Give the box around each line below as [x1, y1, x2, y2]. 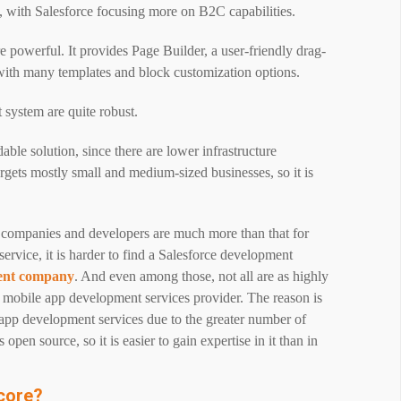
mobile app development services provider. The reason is [3, 290, 322, 305]
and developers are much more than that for [64, 226, 309, 241]
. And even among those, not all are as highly [74, 269, 328, 284]
